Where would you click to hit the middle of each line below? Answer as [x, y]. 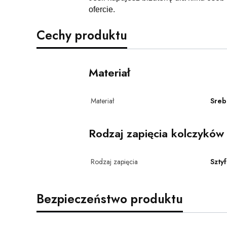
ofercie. [102, 9]
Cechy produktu [82, 35]
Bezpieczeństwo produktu [110, 199]
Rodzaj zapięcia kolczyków [156, 133]
